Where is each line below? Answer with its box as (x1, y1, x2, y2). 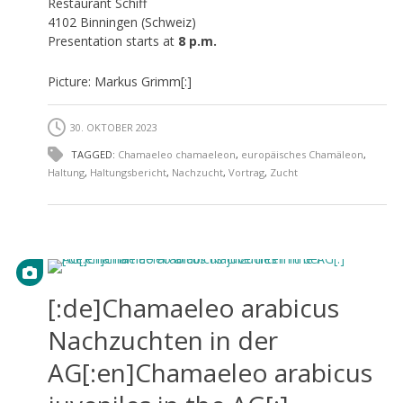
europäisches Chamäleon (240, 147, 363, 161)
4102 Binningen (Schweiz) (47, 13, 196, 31)
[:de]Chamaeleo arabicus (47, 290, 339, 325)
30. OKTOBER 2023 (69, 120, 157, 134)
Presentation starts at (47, 31, 178, 49)
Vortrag (228, 165, 264, 179)
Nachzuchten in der (47, 322, 278, 357)
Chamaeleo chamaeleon (117, 147, 236, 161)
